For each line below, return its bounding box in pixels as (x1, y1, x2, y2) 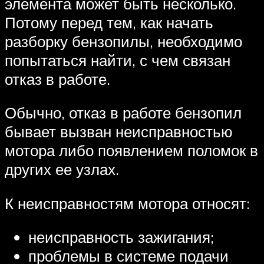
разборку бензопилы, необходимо (5, 31, 242, 51)
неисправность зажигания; (28, 227, 214, 247)
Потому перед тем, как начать (5, 12, 213, 32)
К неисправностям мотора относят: (5, 193, 250, 213)
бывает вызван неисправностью (5, 122, 233, 141)
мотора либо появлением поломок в (5, 141, 258, 160)
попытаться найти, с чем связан (5, 50, 230, 70)
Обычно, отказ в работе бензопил (5, 103, 242, 123)
